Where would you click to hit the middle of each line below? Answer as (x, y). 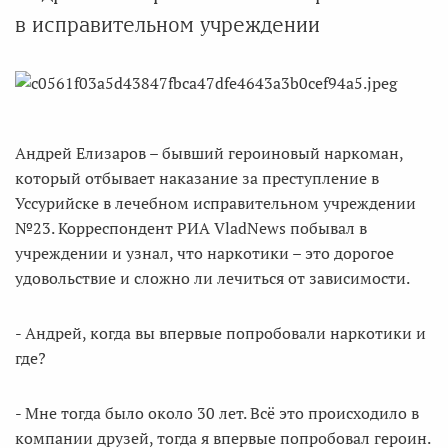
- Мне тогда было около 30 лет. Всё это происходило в (217, 413)
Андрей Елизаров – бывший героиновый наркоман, (209, 153)
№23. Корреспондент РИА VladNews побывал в (191, 228)
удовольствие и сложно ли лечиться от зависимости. (212, 278)
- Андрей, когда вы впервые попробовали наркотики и (220, 333)
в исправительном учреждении (167, 24)
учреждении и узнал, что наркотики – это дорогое (204, 253)
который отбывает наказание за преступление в (197, 178)
